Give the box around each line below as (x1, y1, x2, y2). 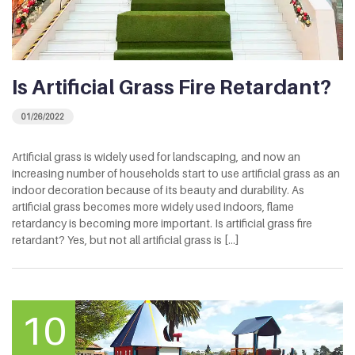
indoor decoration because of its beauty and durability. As (12, 182, 304, 197)
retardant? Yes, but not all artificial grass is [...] (12, 232, 239, 246)
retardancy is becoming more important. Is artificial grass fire (12, 216, 312, 230)
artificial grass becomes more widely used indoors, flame (12, 199, 294, 213)
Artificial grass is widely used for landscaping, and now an (12, 149, 300, 163)
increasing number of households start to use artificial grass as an (12, 166, 340, 180)
